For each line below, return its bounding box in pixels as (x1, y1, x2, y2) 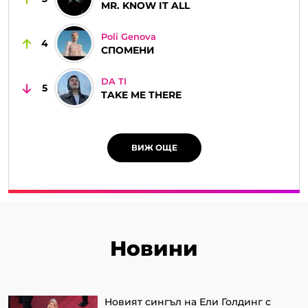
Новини (110, 236, 198, 262)
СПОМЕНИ (101, 44, 155, 57)
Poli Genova (101, 31, 156, 43)
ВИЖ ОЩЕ (131, 142, 177, 153)
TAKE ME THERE (101, 89, 181, 102)
